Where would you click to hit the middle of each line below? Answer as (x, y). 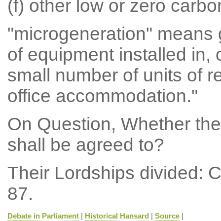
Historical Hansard (117, 216)
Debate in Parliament (43, 216)
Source (167, 216)
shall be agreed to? (86, 145)
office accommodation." (102, 96)
